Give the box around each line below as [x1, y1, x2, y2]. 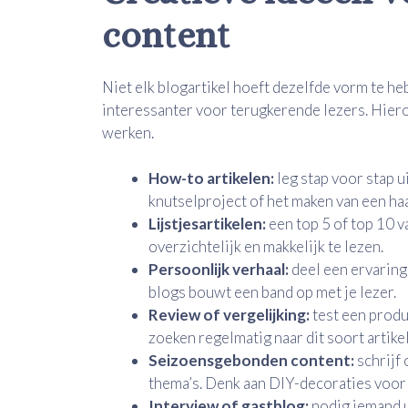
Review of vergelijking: [148, 305, 310, 325]
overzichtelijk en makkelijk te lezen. [148, 237, 383, 257]
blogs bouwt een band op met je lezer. [148, 282, 396, 302]
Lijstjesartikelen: [148, 214, 266, 234]
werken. [102, 122, 154, 142]
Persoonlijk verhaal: [148, 260, 289, 280]
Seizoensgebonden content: [148, 351, 354, 371]
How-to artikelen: [148, 168, 274, 189]
